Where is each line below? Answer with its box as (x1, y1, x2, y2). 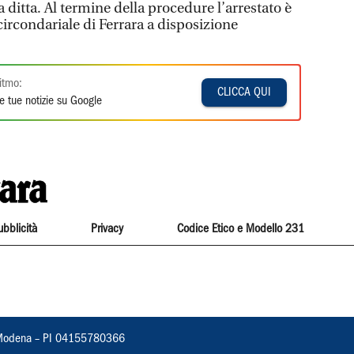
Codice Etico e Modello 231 (177, 223, 305, 235)
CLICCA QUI (217, 86, 272, 98)
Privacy (90, 223, 123, 235)
